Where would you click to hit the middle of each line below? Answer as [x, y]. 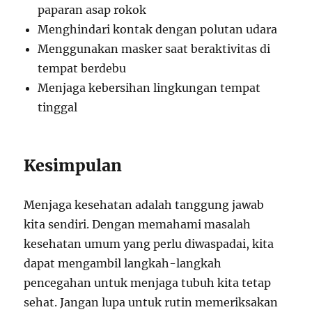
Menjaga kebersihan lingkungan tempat [149, 88]
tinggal [58, 107]
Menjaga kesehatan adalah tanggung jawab [144, 205]
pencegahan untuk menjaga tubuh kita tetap [148, 283]
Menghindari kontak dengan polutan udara [158, 29]
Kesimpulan [73, 165]
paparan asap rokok [92, 10]
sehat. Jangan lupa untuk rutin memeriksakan [151, 302]
